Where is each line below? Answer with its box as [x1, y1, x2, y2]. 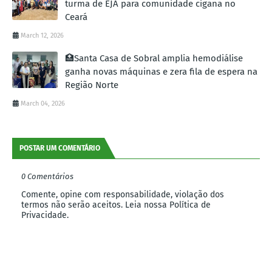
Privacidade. [21, 210, 69, 221]
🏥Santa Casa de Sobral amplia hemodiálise [65, 53, 243, 64]
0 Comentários [21, 172, 73, 182]
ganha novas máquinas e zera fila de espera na [65, 66, 257, 78]
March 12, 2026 [21, 32, 64, 40]
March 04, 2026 [21, 100, 65, 108]
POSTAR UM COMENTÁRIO [19, 144, 100, 153]
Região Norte [65, 80, 118, 91]
